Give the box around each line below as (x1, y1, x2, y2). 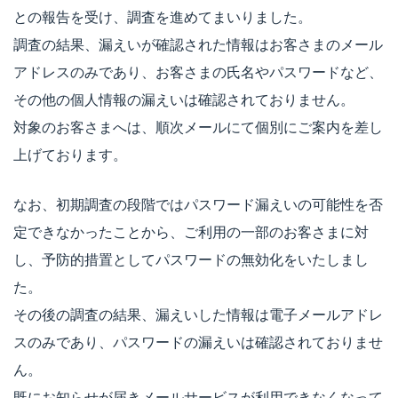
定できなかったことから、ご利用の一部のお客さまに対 (13, 225, 369, 241)
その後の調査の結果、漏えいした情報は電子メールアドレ (13, 307, 383, 323)
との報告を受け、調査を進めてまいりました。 (13, 9, 312, 25)
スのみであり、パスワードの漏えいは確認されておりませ (13, 335, 383, 351)
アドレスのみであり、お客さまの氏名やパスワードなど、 (13, 64, 383, 80)
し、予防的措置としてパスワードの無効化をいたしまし (13, 252, 369, 268)
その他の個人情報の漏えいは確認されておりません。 (13, 92, 354, 107)
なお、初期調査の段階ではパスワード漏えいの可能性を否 (13, 197, 383, 213)
